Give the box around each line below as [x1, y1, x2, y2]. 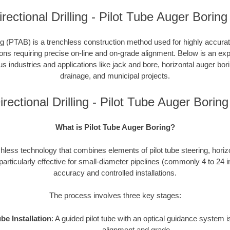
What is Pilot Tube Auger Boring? [55, 123, 175, 132]
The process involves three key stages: [49, 191, 181, 200]
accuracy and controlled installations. [53, 168, 177, 177]
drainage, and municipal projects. [60, 71, 170, 81]
